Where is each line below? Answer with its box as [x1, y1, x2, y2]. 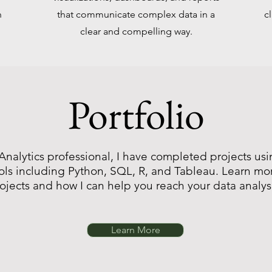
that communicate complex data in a [57, 8, 215, 20]
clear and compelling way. [80, 25, 192, 37]
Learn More [110, 224, 160, 236]
